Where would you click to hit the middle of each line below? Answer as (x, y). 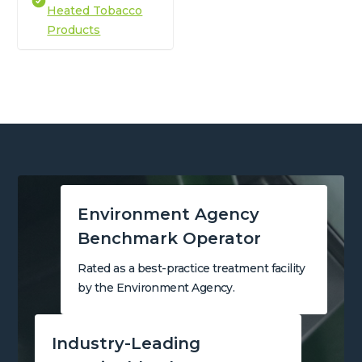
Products (74, 29)
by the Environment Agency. (156, 287)
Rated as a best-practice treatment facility (192, 268)
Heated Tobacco (95, 10)
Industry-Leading (126, 343)
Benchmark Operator (170, 238)
